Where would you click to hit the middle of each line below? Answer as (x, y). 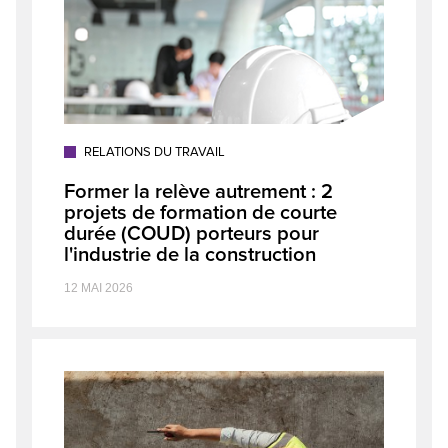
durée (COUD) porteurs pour (191, 233)
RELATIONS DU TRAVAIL (154, 152)
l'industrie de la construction (190, 254)
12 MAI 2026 (98, 288)
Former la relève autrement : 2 (198, 191)
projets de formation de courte (200, 212)
